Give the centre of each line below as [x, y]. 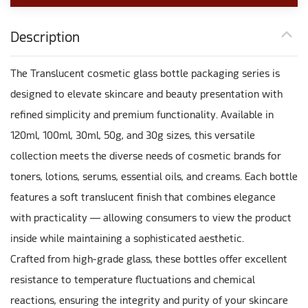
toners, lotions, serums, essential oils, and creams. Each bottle [154, 177]
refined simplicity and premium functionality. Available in [142, 115]
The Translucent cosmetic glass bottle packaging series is [145, 74]
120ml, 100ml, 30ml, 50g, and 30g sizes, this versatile [133, 136]
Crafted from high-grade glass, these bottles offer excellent [149, 260]
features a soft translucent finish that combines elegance [143, 198]
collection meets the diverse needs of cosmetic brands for [146, 156]
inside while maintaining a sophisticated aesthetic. [127, 239]
